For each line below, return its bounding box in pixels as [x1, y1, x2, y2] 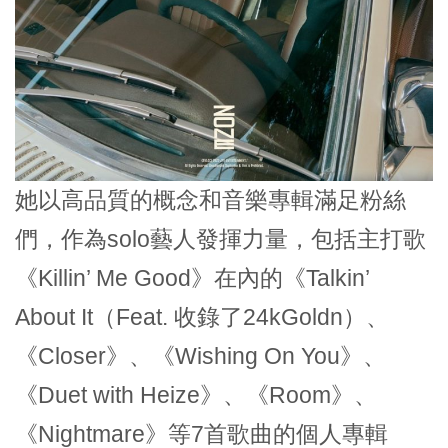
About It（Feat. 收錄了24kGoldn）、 [15, 303, 389, 330]
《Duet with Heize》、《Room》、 [15, 381, 377, 408]
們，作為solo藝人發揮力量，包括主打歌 [15, 225, 426, 252]
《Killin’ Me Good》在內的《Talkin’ [15, 264, 369, 291]
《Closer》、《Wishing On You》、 [15, 342, 386, 369]
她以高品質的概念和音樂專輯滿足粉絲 [15, 186, 406, 213]
